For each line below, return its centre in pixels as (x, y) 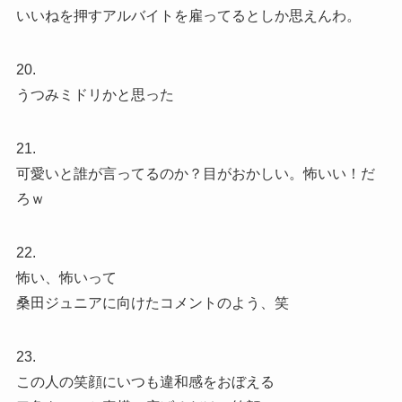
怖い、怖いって (66, 278)
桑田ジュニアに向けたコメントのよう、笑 (152, 303)
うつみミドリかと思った (95, 95)
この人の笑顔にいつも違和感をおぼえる (145, 382)
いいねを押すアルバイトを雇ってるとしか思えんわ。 (188, 16)
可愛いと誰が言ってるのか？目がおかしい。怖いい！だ (195, 174)
